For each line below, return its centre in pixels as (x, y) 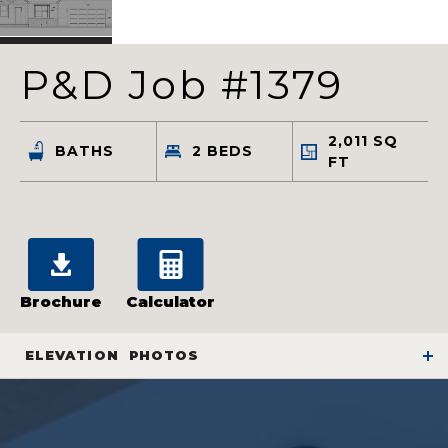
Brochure (61, 301)
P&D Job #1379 (182, 84)
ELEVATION (72, 355)
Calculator (170, 301)
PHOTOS (164, 355)
